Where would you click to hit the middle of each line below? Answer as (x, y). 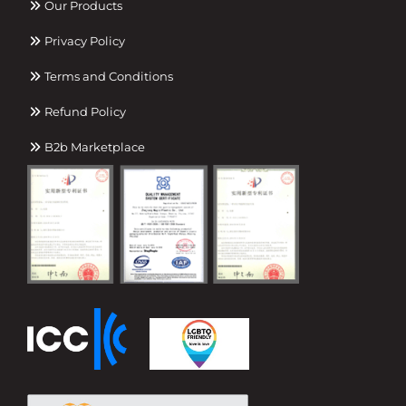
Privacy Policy (84, 41)
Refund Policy (84, 112)
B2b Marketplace (94, 147)
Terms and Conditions (108, 77)
